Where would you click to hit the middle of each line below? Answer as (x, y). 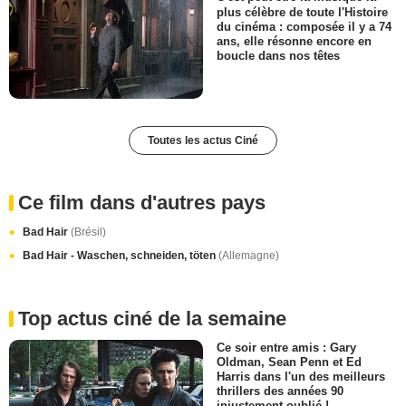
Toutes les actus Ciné (203, 140)
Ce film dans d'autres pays (142, 202)
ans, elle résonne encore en (294, 41)
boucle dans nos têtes (278, 55)
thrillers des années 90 (280, 391)
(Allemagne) (249, 255)
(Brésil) (88, 232)
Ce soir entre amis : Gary (286, 347)
